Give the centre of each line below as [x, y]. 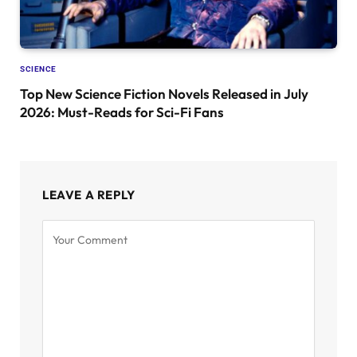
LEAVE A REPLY [89, 194]
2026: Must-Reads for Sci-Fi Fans [122, 112]
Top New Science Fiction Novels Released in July [164, 93]
